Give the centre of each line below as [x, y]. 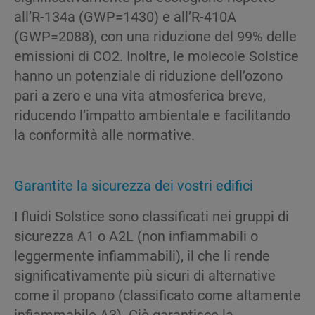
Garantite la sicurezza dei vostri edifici [134, 185]
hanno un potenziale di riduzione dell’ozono [148, 76]
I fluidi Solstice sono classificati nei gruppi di [152, 216]
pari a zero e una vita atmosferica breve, [140, 95]
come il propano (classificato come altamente [157, 295]
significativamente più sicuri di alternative [145, 275]
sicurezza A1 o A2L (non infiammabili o [136, 236]
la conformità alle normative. [104, 135]
